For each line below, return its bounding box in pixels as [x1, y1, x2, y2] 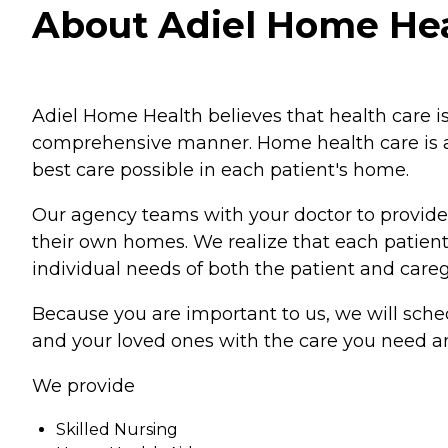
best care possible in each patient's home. [32, 159, 409, 182]
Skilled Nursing [56, 420, 178, 440]
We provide [32, 375, 135, 398]
